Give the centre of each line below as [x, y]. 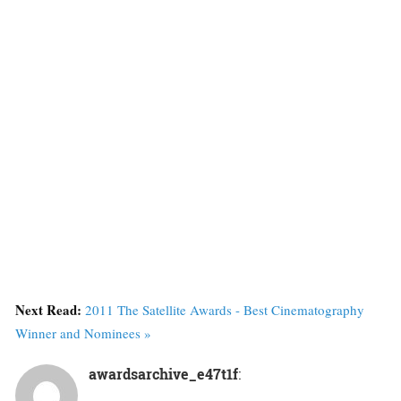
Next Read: [50, 310]
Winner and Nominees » [83, 333]
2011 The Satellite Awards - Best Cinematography [225, 310]
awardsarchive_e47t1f [163, 374]
